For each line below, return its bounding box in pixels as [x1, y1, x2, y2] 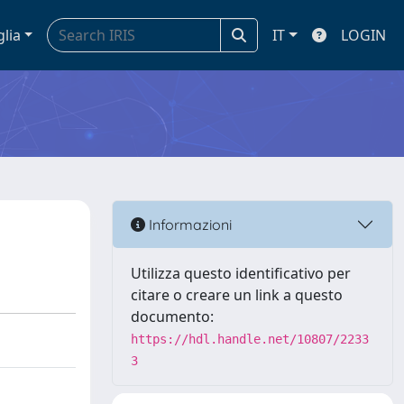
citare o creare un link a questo [131, 285, 343, 305]
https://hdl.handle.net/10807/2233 [131, 332, 369, 346]
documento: [131, 307, 214, 326]
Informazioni [145, 215, 232, 234]
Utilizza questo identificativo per [131, 263, 351, 283]
